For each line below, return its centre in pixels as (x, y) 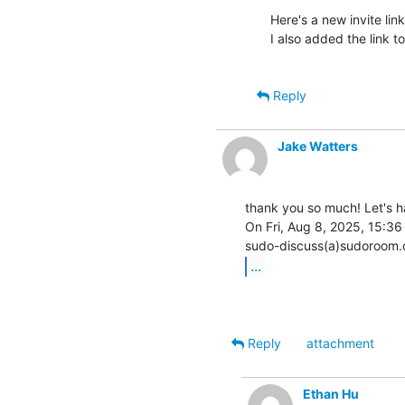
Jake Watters (318, 146)
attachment (340, 343)
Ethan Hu (331, 393)
